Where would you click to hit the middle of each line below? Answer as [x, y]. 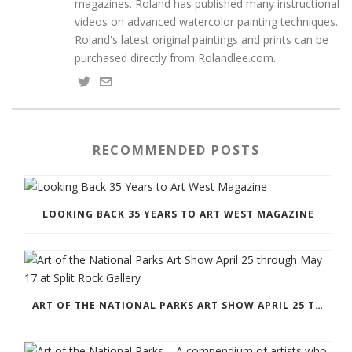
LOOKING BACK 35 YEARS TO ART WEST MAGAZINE [178, 214]
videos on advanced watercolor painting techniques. [206, 22]
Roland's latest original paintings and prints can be [202, 40]
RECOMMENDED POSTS [176, 150]
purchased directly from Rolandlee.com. [175, 58]
